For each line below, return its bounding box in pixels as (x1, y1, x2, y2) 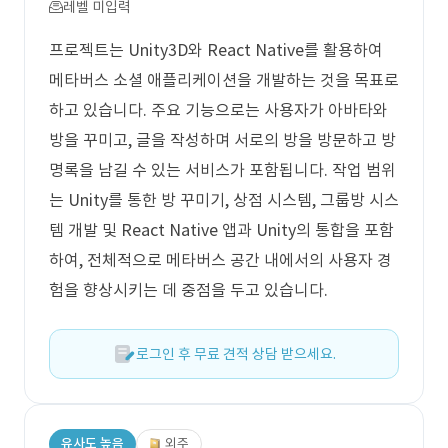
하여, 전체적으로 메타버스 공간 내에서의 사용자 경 (49, 250, 392, 270)
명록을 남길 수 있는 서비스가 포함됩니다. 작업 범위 (49, 160, 396, 180)
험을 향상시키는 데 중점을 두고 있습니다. (49, 280, 328, 300)
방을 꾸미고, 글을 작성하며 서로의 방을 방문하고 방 (49, 130, 396, 150)
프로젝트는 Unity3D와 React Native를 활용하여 (49, 40, 383, 60)
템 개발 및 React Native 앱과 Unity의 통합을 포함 (49, 220, 394, 240)
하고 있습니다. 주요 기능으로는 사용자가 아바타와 (49, 100, 388, 120)
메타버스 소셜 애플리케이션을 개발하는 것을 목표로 (49, 70, 399, 90)
